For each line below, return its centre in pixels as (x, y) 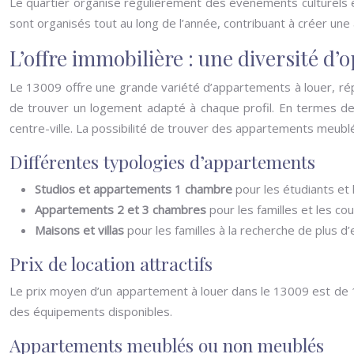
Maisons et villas (81, 230)
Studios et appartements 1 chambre (135, 189)
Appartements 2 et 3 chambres (122, 209)
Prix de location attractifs (111, 264)
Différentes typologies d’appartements (162, 162)
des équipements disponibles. (91, 311)
